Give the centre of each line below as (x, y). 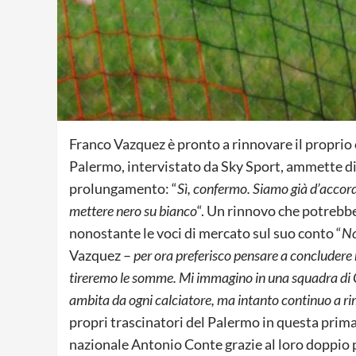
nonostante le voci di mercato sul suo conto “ (205, 232)
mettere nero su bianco (133, 210)
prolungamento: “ (123, 188)
